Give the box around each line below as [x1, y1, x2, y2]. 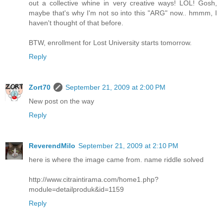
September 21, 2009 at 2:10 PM [78, 141, 178, 150]
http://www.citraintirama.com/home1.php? [29, 175, 159, 183]
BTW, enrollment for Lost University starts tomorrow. [29, 38, 192, 47]
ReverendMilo [29, 141, 75, 150]
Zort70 [29, 83, 51, 91]
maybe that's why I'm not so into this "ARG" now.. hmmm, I [29, 8, 217, 17]
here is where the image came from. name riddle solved [29, 155, 204, 164]
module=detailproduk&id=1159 [29, 185, 124, 193]
